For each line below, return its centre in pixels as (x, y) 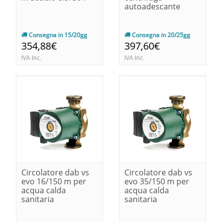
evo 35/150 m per (157, 181)
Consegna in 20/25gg (160, 35)
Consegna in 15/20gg (57, 35)
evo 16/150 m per (54, 181)
